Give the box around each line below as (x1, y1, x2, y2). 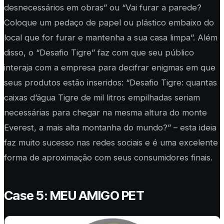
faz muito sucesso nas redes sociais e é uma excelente (4, 137, 218, 148)
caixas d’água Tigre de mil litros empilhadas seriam (4, 92, 200, 103)
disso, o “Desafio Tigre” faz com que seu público (4, 47, 194, 58)
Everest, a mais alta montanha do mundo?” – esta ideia (4, 122, 216, 133)
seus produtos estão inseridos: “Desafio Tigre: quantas (4, 77, 217, 88)
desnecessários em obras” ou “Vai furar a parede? (4, 2, 201, 13)
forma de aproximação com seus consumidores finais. (4, 152, 212, 163)
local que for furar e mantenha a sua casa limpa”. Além (4, 32, 217, 43)
